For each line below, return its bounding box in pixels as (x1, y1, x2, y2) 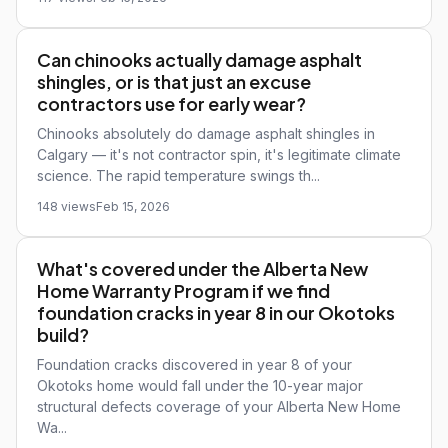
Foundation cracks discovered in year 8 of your (37, 356, 352, 373)
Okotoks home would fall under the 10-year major (37, 377, 363, 394)
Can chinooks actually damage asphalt (37, 48, 362, 71)
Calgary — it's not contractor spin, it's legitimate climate (37, 146, 401, 163)
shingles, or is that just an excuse (37, 70, 311, 93)
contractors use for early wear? (37, 92, 306, 115)
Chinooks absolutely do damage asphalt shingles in (37, 125, 375, 142)
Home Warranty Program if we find (37, 279, 330, 302)
